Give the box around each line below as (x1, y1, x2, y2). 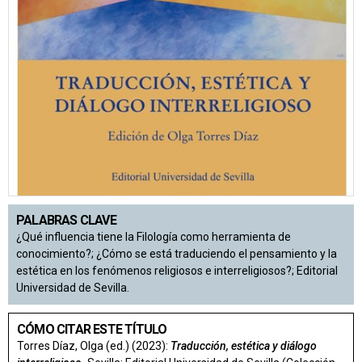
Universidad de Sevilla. (16, 280, 129, 294)
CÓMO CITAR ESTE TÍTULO (17, 321, 167, 337)
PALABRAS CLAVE (16, 212, 116, 228)
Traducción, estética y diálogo (170, 339, 317, 352)
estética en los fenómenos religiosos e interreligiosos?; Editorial (16, 263, 338, 277)
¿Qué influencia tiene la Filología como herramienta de (16, 229, 291, 243)
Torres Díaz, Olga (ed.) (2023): (17, 339, 170, 352)
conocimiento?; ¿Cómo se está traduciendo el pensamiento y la (16, 246, 337, 260)
